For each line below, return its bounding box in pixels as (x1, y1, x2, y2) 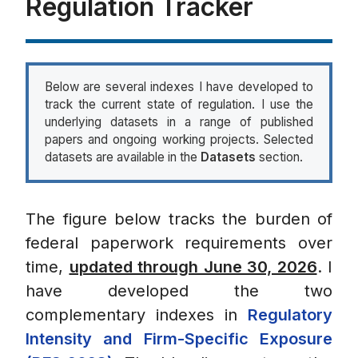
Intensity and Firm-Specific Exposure (26, 329, 332, 349)
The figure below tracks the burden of (26, 209, 332, 229)
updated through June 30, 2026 (69, 257, 317, 277)
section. (255, 149, 303, 165)
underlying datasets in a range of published (44, 114, 314, 130)
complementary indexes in (26, 305, 248, 325)
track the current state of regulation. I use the (44, 97, 314, 113)
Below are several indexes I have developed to (44, 79, 314, 95)
